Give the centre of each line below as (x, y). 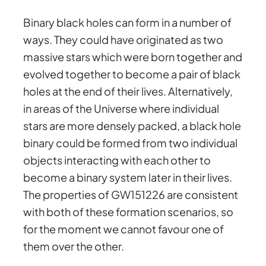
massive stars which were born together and (133, 57)
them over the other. (74, 246)
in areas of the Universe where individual (121, 109)
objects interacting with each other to (117, 160)
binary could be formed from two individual (131, 143)
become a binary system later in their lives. (128, 178)
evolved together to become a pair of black (132, 74)
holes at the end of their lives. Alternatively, (128, 91)
